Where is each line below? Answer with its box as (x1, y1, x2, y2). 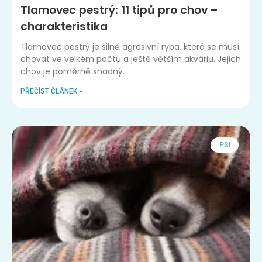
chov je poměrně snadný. (20, 65, 125, 77)
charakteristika (20, 18, 108, 35)
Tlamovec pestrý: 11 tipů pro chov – (20, 2, 218, 18)
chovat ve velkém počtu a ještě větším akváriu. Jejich (20, 53, 241, 65)
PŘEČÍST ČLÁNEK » (20, 87, 82, 95)
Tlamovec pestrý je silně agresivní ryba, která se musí (20, 40, 239, 53)
